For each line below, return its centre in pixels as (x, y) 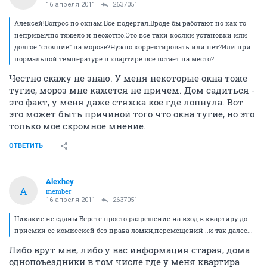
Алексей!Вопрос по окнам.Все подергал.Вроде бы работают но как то (130, 23)
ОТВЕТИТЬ (26, 146)
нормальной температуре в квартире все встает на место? (114, 59)
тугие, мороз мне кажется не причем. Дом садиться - (132, 90)
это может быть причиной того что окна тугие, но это (132, 114)
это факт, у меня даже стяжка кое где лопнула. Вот (126, 102)
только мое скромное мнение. (77, 126)
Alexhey (60, 181)
